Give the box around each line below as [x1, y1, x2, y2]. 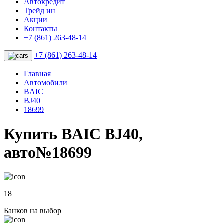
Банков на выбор [4, 206, 61, 215]
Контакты [24, 24, 57, 33]
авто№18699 [4, 143, 92, 161]
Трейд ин [24, 6, 55, 15]
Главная [24, 69, 51, 78]
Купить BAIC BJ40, [4, 124, 143, 143]
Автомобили [24, 78, 67, 87]
